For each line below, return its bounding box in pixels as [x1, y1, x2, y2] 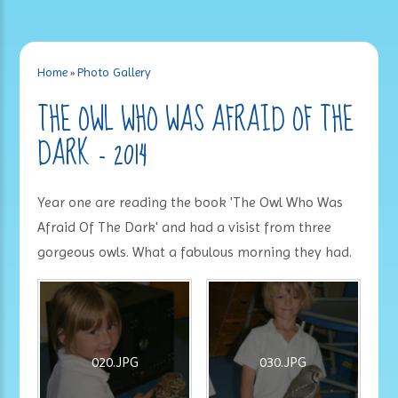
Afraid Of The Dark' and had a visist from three [37, 219, 332, 236]
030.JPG [259, 354, 307, 371]
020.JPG [91, 354, 139, 371]
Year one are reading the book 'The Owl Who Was [37, 194, 344, 211]
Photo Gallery [77, 65, 151, 80]
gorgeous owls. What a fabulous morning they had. [37, 243, 353, 261]
